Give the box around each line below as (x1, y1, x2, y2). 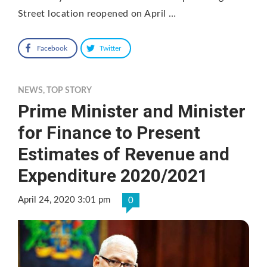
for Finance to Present (18, 122, 200, 144)
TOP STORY (46, 86, 92, 95)
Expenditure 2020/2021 (18, 165, 208, 187)
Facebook (37, 45, 67, 52)
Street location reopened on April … (18, 9, 176, 19)
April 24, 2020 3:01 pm (18, 195, 110, 205)
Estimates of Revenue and (18, 144, 229, 165)
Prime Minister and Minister (18, 101, 246, 122)
